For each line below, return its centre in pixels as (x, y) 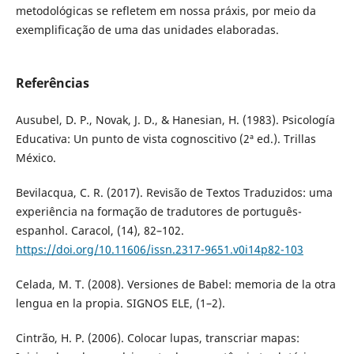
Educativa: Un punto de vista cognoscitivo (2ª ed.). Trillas (166, 138)
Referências (52, 83)
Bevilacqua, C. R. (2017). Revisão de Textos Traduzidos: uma (174, 192)
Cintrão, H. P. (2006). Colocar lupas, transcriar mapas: (157, 337)
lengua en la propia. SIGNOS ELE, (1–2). (120, 303)
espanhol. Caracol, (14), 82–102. (100, 230)
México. (36, 157)
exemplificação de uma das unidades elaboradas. (147, 29)
